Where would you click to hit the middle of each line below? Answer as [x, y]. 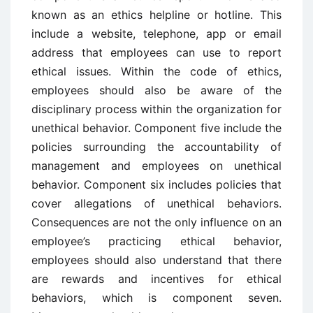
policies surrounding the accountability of [156, 147]
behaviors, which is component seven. [156, 298]
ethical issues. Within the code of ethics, [156, 72]
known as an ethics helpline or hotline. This [156, 15]
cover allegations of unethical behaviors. [156, 204]
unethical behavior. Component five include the [156, 128]
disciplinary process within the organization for [156, 109]
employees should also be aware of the [156, 90]
